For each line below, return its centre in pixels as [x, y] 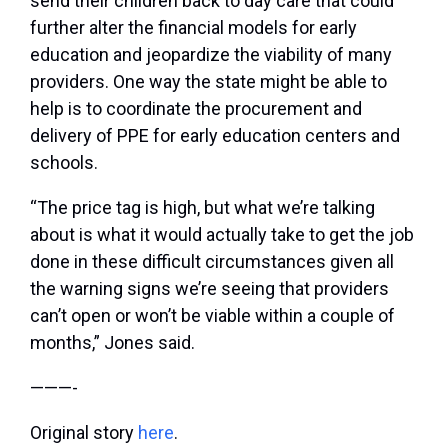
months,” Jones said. [112, 343]
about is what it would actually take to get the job [222, 235]
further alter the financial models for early [193, 28]
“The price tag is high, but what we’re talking [202, 208]
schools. [64, 163]
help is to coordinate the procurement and [196, 109]
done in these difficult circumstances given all [212, 262]
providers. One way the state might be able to [208, 82]
